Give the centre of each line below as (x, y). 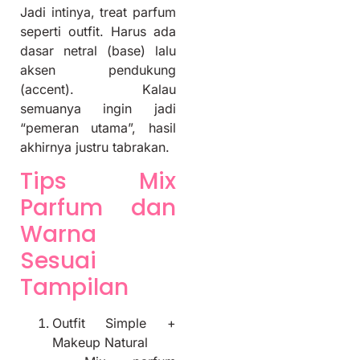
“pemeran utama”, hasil (98, 127)
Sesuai (58, 260)
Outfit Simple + (114, 323)
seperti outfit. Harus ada (98, 31)
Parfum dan (98, 207)
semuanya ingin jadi (98, 108)
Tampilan (74, 287)
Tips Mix (98, 181)
